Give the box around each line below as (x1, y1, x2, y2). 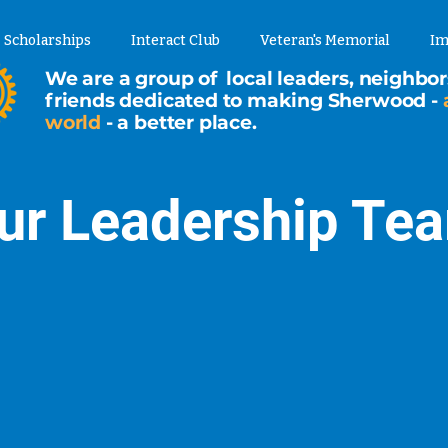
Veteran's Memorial (260, 32, 390, 49)
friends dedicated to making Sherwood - (45, 89, 443, 112)
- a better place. (101, 111, 262, 134)
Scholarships (4, 32, 91, 49)
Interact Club (131, 32, 220, 49)
